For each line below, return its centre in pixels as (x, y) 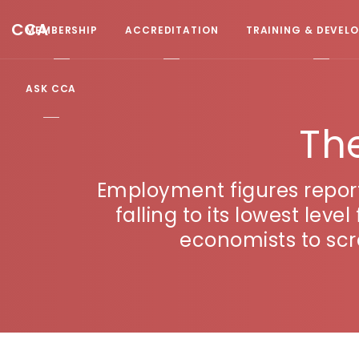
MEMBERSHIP (62, 29)
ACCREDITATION (172, 29)
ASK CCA (51, 88)
